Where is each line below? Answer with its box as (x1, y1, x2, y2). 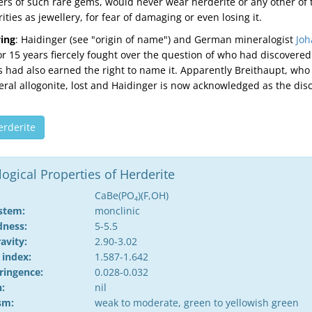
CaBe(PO (95, 189, 134, 202)
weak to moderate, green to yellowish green (95, 296, 299, 309)
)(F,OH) (138, 189, 169, 202)
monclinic (95, 204, 140, 217)
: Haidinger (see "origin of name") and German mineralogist (15, 33, 293, 46)
